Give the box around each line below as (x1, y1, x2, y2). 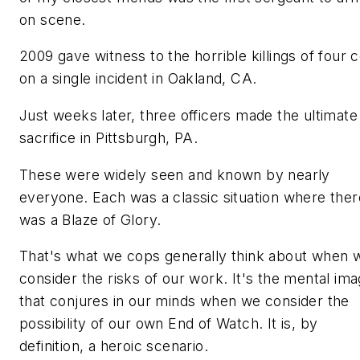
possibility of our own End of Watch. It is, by (19, 315, 318, 333)
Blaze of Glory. (62, 211, 162, 228)
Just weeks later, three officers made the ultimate (19, 106, 358, 124)
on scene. (19, 10, 86, 28)
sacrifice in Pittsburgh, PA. (19, 129, 198, 146)
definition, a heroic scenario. (19, 337, 208, 355)
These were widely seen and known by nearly (19, 166, 330, 183)
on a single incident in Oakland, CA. (19, 70, 257, 88)
